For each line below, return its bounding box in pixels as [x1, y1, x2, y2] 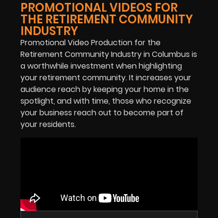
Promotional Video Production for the [20, 37, 161, 49]
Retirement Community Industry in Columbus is [20, 49, 197, 60]
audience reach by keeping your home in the [20, 84, 189, 95]
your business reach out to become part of [20, 107, 183, 119]
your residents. [20, 119, 76, 130]
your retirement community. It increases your [20, 72, 191, 84]
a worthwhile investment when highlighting [20, 60, 182, 72]
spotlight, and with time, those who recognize [20, 95, 191, 107]
